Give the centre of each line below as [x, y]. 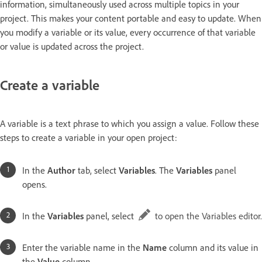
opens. [35, 184]
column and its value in [213, 247]
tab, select [98, 170]
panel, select [111, 216]
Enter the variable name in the [82, 247]
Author [63, 170]
